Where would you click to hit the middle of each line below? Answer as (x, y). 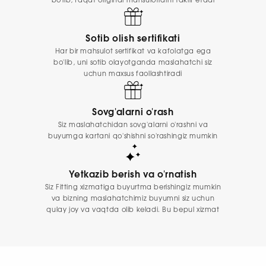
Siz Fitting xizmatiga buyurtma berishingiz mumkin (133, 187)
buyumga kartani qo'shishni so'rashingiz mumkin (133, 136)
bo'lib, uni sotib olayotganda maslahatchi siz (133, 63)
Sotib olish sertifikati (133, 39)
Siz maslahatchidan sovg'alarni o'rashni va (133, 125)
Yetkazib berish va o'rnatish (133, 175)
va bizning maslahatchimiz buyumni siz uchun (133, 198)
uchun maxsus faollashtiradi (133, 74)
